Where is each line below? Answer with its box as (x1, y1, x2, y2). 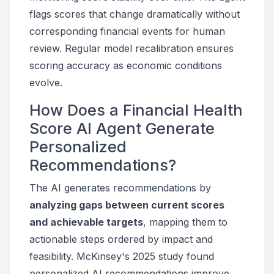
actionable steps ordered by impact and (29, 233, 213, 245)
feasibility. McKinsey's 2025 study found (29, 250, 214, 262)
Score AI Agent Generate (29, 119, 215, 138)
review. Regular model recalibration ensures (29, 42, 234, 54)
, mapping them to (143, 216, 228, 228)
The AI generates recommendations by (29, 182, 211, 194)
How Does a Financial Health (29, 101, 243, 119)
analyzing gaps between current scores (29, 199, 224, 211)
